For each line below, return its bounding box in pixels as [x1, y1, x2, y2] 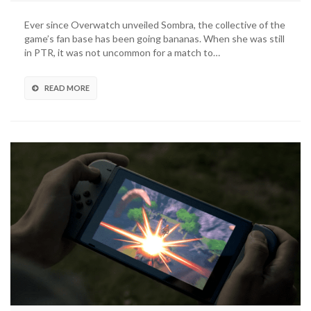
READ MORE [44, 83, 90, 93]
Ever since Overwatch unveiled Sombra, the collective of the [24, 19, 285, 31]
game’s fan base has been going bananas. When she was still [24, 33, 285, 45]
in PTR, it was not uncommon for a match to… [24, 47, 220, 59]
